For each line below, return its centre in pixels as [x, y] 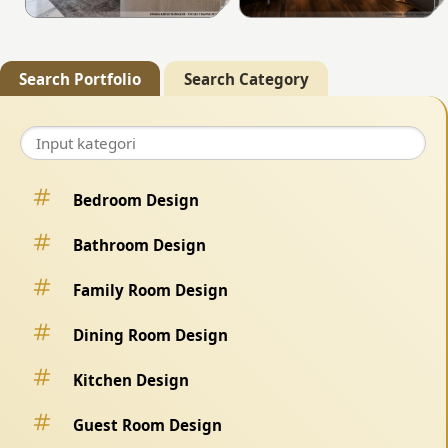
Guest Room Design [147, 424]
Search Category [246, 78]
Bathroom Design [139, 244]
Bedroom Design [136, 199]
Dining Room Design [150, 334]
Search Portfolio [80, 78]
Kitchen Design [131, 379]
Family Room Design [150, 289]
